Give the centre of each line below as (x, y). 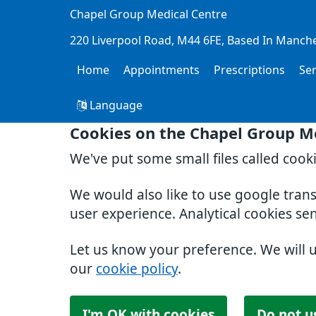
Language (115, 105)
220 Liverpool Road (121, 40)
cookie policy (137, 269)
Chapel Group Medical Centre (148, 14)
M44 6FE (199, 40)
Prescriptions (249, 70)
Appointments (162, 70)
